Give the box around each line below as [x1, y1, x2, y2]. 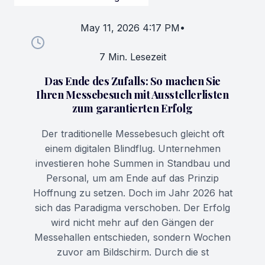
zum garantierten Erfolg [72, 101, 193, 116]
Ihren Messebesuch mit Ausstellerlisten [36, 87, 229, 102]
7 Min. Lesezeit [99, 51, 166, 63]
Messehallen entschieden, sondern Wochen [34, 231, 231, 244]
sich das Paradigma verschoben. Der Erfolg [35, 202, 230, 214]
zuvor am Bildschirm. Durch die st [56, 246, 209, 258]
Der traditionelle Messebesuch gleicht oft [41, 128, 224, 140]
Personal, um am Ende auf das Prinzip [46, 172, 219, 185]
